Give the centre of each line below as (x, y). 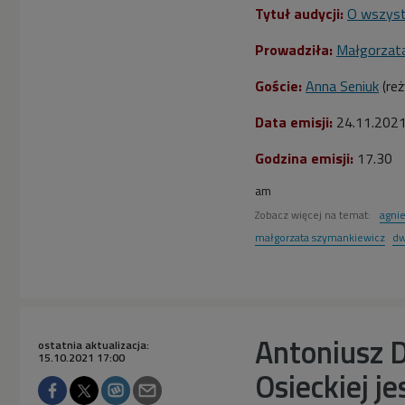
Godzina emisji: (306, 159)
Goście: (278, 86)
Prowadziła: (294, 50)
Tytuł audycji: (301, 14)
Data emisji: (296, 122)
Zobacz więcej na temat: (314, 215)
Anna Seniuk (342, 86)
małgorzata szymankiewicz (320, 238)
